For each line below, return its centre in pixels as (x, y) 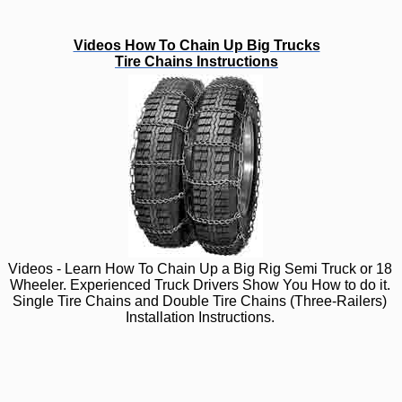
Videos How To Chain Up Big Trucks (197, 45)
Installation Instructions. (200, 317)
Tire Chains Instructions (197, 61)
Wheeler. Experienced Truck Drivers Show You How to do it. (200, 284)
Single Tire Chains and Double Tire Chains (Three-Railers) (200, 301)
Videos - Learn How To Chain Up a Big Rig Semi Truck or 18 (200, 268)
